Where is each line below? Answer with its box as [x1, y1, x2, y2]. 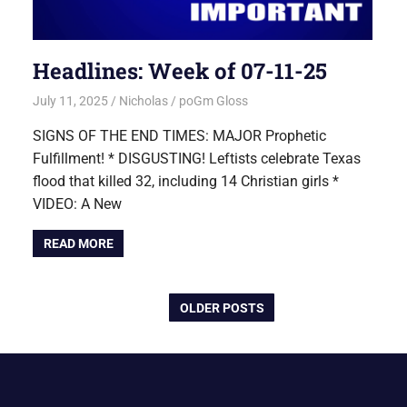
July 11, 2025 [33, 94, 109, 109]
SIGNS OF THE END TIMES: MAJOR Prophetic [33, 127, 327, 145]
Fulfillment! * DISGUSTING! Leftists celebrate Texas [33, 150, 362, 168]
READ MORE [43, 236, 114, 252]
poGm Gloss [178, 94, 248, 109]
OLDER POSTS [179, 300, 264, 315]
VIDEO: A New [33, 195, 123, 213]
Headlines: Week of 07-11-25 [33, 55, 328, 85]
